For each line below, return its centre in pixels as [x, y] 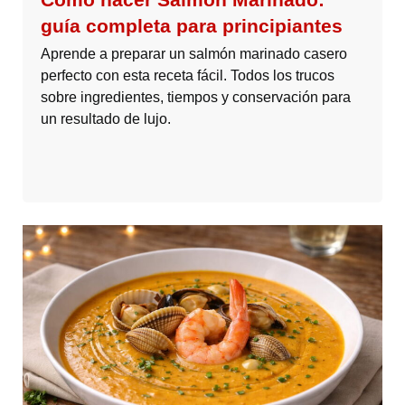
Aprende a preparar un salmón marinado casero [194, 54]
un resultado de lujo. [106, 119]
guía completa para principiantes [192, 26]
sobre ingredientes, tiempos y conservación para [196, 98]
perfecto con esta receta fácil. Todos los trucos [188, 76]
